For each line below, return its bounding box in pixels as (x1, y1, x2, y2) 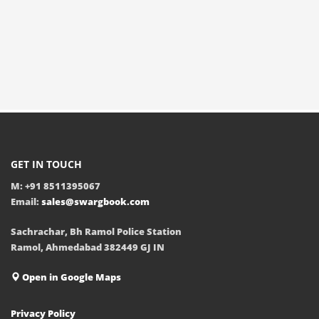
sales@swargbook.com (41, 194, 150, 208)
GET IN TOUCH (11, 157, 82, 171)
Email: (11, 194, 41, 208)
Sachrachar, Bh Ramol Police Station (11, 224, 182, 238)
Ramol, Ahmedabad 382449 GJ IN (11, 240, 164, 253)
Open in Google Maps (20, 270, 121, 283)
